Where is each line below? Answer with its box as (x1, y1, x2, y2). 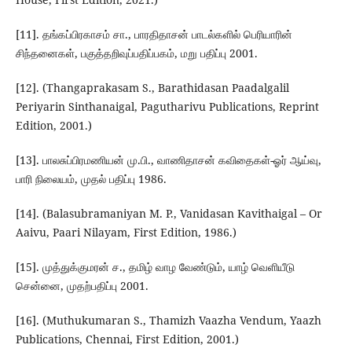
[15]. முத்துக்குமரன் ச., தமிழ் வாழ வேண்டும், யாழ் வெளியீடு (15, 259, 295, 275)
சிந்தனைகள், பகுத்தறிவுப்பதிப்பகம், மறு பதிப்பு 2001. (15, 46, 258, 61)
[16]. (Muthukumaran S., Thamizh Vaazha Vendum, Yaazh (15, 313, 321, 328)
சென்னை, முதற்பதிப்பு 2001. (15, 278, 148, 294)
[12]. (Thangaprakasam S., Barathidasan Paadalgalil (15, 80, 289, 96)
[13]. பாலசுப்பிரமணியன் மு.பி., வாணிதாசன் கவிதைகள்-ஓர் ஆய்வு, (15, 152, 321, 168)
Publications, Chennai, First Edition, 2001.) (15, 332, 239, 347)
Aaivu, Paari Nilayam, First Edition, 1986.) (15, 225, 236, 240)
